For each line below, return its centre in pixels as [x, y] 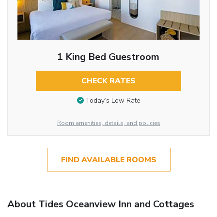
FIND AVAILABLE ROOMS [108, 160]
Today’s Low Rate [113, 101]
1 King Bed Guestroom [108, 57]
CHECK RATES [108, 81]
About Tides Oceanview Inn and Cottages [101, 204]
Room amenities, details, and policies [108, 123]
